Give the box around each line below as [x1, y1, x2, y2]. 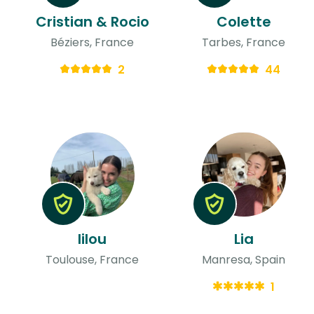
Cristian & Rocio [35, 11, 149, 32]
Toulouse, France [46, 251, 139, 268]
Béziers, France [50, 34, 135, 50]
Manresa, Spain [202, 251, 286, 268]
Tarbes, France [202, 34, 286, 50]
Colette [216, 11, 271, 32]
